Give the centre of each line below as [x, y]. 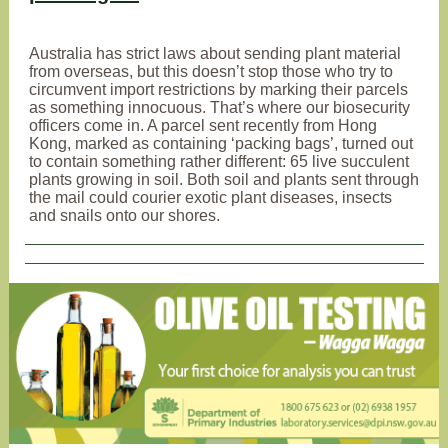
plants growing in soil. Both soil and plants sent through [224, 179]
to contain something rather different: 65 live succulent [219, 161]
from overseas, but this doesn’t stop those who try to [211, 71]
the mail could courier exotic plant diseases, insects [210, 197]
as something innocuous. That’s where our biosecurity [219, 107]
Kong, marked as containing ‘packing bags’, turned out [221, 143]
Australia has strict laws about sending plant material [215, 53]
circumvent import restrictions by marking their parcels [218, 89]
